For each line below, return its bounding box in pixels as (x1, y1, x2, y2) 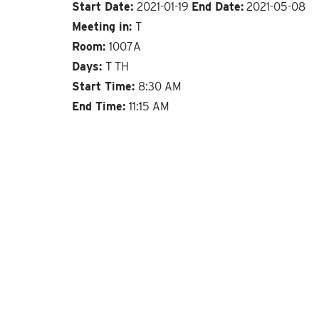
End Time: (71, 99, 129, 113)
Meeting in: (71, 19, 135, 33)
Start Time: (71, 79, 138, 93)
